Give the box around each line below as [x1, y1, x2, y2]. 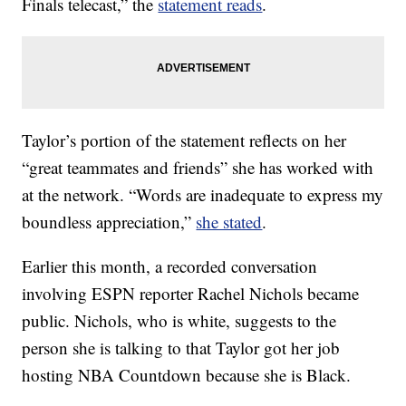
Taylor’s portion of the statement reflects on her [22, 129, 347, 152]
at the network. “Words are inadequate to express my [22, 183, 384, 207]
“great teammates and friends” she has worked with [22, 156, 374, 179]
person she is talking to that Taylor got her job [22, 336, 341, 360]
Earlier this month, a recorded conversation [22, 255, 318, 278]
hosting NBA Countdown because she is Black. [22, 363, 352, 387]
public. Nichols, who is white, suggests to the [22, 309, 337, 333]
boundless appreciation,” [22, 210, 197, 234]
